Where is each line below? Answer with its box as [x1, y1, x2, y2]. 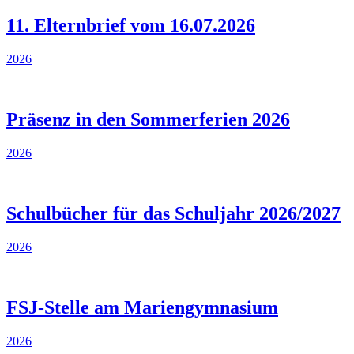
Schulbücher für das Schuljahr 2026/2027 [6, 203, 341, 224]
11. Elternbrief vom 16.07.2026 [6, 15, 255, 36]
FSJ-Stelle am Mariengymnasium [6, 296, 278, 318]
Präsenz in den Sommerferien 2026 [6, 109, 290, 130]
